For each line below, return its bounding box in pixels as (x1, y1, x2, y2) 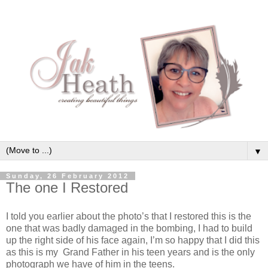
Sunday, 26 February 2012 (6, 172, 129, 179)
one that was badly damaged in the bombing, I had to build (6, 223, 252, 233)
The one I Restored (6, 179, 128, 196)
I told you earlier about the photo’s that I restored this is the (6, 211, 251, 221)
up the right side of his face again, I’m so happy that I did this (6, 234, 260, 245)
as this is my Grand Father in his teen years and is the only (6, 246, 255, 257)
